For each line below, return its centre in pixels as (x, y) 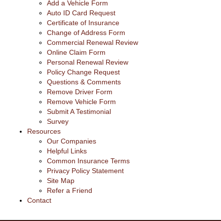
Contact (39, 200)
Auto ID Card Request (81, 13)
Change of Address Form (86, 32)
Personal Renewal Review (88, 62)
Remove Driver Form (80, 92)
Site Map (61, 180)
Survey (58, 121)
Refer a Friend (70, 190)
